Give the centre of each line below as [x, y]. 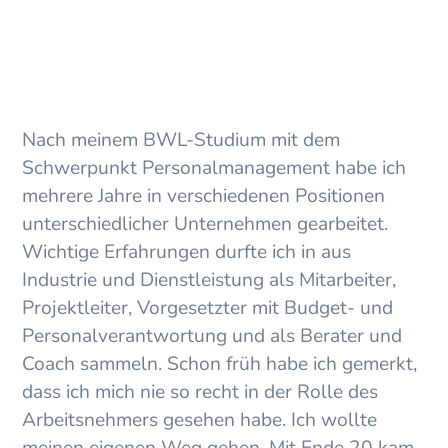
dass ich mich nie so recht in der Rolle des [200, 392]
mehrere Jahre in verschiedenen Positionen [204, 196]
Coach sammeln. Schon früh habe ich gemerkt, [220, 364]
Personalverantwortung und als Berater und [212, 336]
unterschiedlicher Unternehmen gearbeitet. [205, 224]
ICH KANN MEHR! [251, 22]
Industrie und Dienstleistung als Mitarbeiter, [209, 280]
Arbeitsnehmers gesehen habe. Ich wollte [200, 420]
